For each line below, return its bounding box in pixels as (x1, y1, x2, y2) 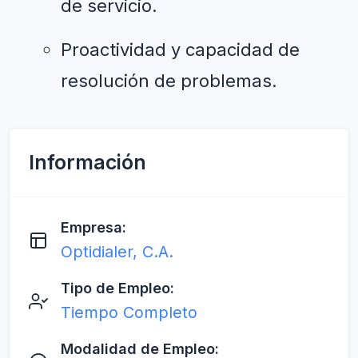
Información (29, 149, 146, 174)
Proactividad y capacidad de (61, 38, 300, 60)
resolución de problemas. (61, 70, 277, 91)
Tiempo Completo (61, 302, 197, 322)
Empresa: (61, 218, 126, 236)
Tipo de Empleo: (61, 279, 174, 296)
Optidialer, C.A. (61, 241, 173, 261)
